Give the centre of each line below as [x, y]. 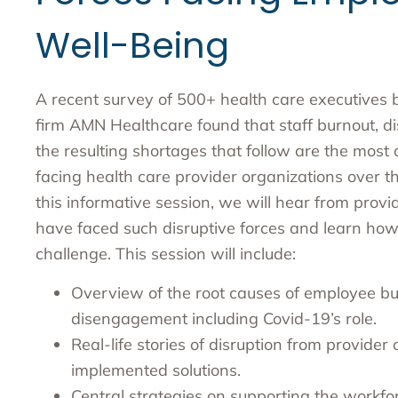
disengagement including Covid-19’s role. [224, 318]
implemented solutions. [156, 370]
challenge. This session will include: [166, 254]
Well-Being [132, 46]
